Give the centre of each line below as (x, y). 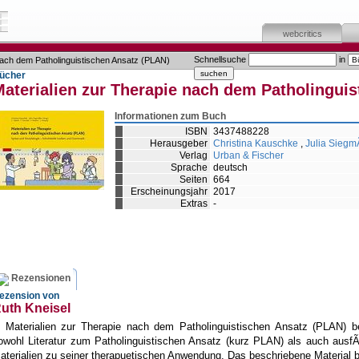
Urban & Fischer (248, 155)
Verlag (194, 155)
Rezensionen (41, 278)
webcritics (302, 34)
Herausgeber (179, 143)
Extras (194, 204)
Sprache (189, 167)
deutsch (230, 167)
